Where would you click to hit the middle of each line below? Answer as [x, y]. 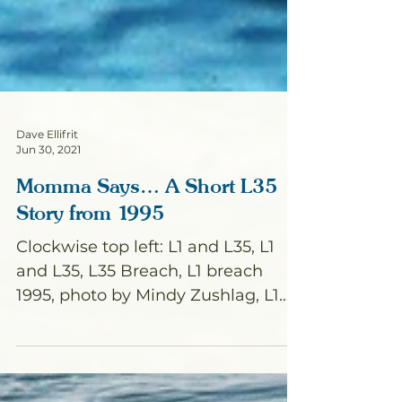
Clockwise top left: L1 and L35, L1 [145, 390]
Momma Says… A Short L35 [147, 329]
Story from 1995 [90, 356]
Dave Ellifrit [47, 278]
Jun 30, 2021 [48, 293]
